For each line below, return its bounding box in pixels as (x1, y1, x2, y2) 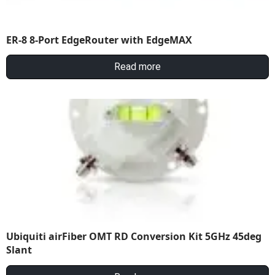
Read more (114, 61, 161, 73)
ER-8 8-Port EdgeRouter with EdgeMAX (6, 33, 192, 47)
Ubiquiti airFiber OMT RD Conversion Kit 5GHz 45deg (6, 230, 261, 244)
